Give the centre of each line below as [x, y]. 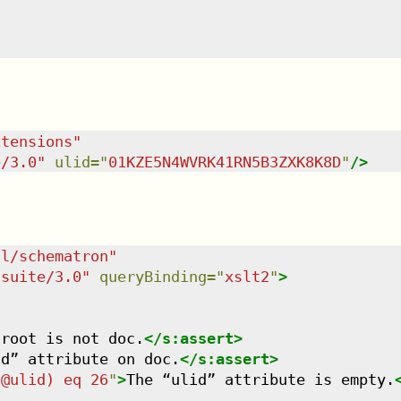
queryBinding [153, 276]
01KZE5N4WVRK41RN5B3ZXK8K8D [224, 162]
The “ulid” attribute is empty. [260, 379]
